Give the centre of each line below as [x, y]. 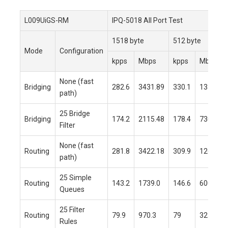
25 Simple [76, 177]
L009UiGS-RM [47, 20]
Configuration [81, 51]
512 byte [187, 40]
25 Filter [72, 209]
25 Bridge [75, 113]
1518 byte [128, 40]
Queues [72, 189]
